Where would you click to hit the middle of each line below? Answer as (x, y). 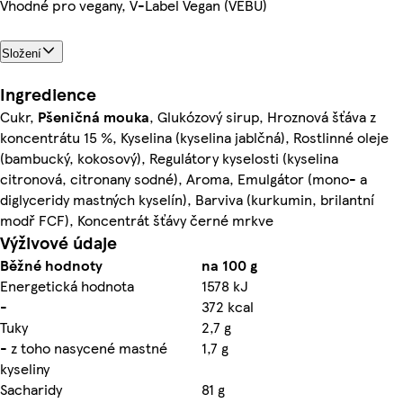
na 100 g (229, 264)
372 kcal (228, 306)
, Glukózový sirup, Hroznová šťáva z (263, 116)
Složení (22, 53)
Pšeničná (69, 116)
